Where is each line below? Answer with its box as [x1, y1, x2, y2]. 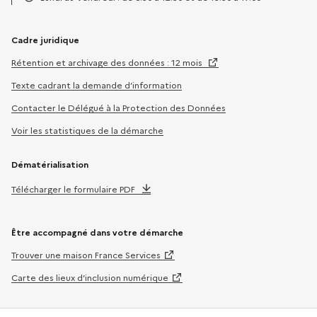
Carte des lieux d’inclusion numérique [11, 272, 168, 283]
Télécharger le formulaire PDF [11, 183, 135, 195]
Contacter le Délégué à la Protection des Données [11, 102, 226, 113]
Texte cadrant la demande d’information [11, 79, 182, 91]
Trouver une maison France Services [11, 249, 161, 260]
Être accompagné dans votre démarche [11, 226, 183, 238]
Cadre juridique [11, 34, 79, 45]
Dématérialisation [11, 158, 88, 170]
